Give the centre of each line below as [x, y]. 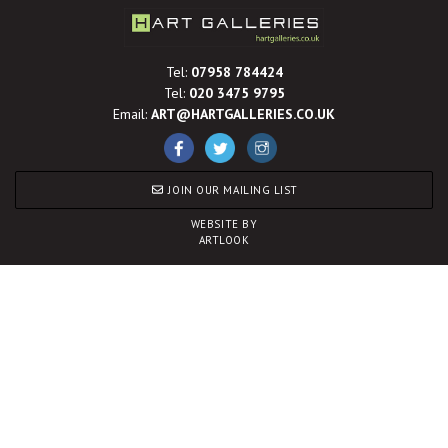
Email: [132, 113]
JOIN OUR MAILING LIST [231, 189]
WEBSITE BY [224, 224]
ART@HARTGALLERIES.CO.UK [243, 113]
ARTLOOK [224, 240]
